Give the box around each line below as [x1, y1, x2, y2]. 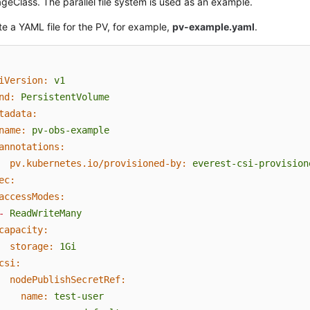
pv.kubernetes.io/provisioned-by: [10, 158, 188, 170]
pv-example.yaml [172, 21, 255, 33]
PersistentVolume [21, 91, 110, 103]
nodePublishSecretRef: [10, 274, 127, 286]
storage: [10, 241, 55, 253]
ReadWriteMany [10, 208, 82, 219]
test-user [54, 291, 104, 302]
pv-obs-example [32, 125, 110, 136]
